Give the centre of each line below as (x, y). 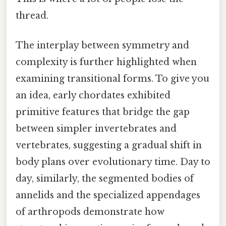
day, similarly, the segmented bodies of (105, 178)
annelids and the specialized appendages (108, 195)
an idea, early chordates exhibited (93, 95)
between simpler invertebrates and (96, 128)
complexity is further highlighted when (106, 62)
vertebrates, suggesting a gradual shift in (109, 145)
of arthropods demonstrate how (90, 212)
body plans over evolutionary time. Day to (113, 162)
